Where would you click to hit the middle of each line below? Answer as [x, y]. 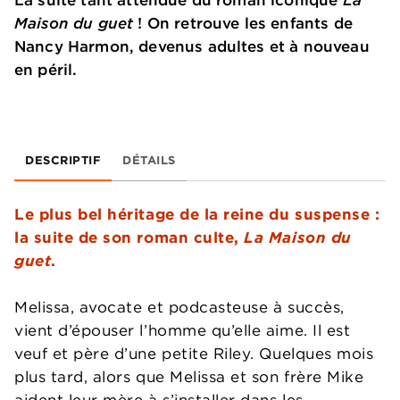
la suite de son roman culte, [129, 237]
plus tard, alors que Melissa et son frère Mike [189, 376]
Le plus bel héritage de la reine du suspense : [197, 214]
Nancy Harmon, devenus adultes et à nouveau [192, 46]
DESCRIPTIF [63, 159]
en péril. [46, 69]
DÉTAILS [149, 159]
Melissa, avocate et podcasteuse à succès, [179, 307]
